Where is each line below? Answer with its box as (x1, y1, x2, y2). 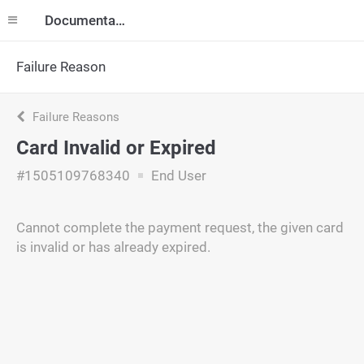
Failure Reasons (29, 110, 119, 124)
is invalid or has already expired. (16, 239, 210, 255)
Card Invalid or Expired (16, 136, 216, 159)
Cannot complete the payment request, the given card (16, 219, 344, 236)
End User (148, 167, 206, 184)
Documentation (115, 12, 125, 28)
